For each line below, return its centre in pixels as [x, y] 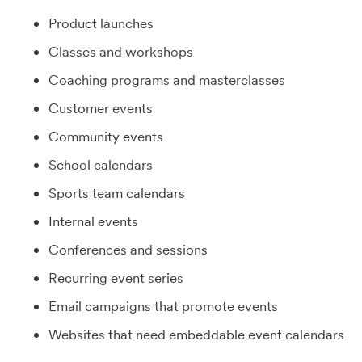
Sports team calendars [117, 193]
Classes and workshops [121, 52]
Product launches [101, 23]
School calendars [101, 165]
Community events [106, 137]
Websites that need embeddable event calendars [196, 335]
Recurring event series [116, 278]
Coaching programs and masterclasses [167, 80]
